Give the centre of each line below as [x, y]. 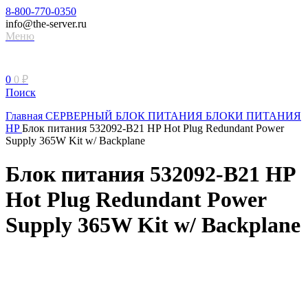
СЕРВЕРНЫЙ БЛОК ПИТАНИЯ [125, 116]
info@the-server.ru [46, 24]
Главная [25, 116]
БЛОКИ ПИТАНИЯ [253, 116]
